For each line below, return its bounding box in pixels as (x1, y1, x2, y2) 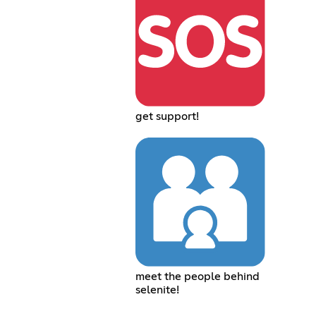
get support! (135, 111, 200, 123)
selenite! (135, 284, 180, 296)
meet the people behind (135, 271, 260, 283)
